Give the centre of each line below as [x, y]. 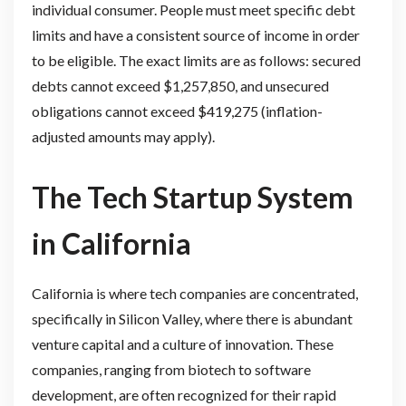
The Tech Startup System [192, 197]
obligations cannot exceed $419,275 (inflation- [177, 111]
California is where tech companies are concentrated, [194, 293]
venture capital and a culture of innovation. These [182, 343]
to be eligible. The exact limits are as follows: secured [196, 61]
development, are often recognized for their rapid [184, 394]
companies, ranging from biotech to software [171, 369]
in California [111, 243]
